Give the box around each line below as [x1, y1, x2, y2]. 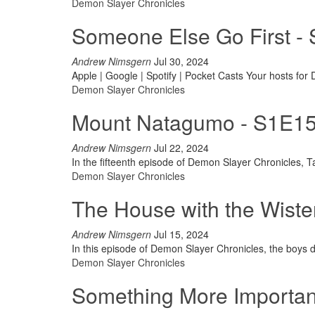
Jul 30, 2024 [154, 54, 209, 68]
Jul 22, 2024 [154, 141, 209, 155]
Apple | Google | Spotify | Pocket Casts [72, 68, 246, 82]
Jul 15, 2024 [154, 227, 209, 241]
